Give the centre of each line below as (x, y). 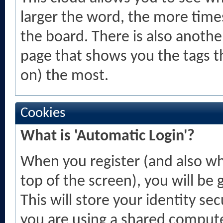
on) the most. (64, 76)
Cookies (43, 113)
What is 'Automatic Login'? (108, 136)
